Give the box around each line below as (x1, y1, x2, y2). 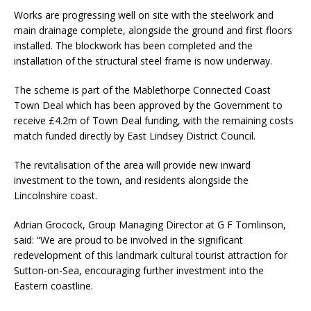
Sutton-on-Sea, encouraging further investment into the (14, 264, 264, 277)
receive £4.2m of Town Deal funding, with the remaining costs (14, 114, 294, 127)
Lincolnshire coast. (14, 189, 97, 202)
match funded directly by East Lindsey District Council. (14, 129, 255, 142)
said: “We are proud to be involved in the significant (14, 233, 243, 246)
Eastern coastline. (14, 279, 93, 292)
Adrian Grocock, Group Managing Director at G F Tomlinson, (14, 218, 286, 231)
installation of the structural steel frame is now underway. (14, 54, 272, 67)
